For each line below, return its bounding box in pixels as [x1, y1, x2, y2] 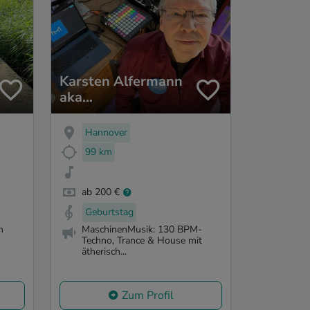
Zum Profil [122, 288, 174, 304]
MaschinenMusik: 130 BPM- [82, 222, 202, 236]
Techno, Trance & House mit [82, 233, 202, 247]
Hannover [85, 125, 127, 139]
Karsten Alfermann [60, 71, 183, 91]
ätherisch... [82, 244, 127, 258]
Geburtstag [85, 205, 134, 219]
